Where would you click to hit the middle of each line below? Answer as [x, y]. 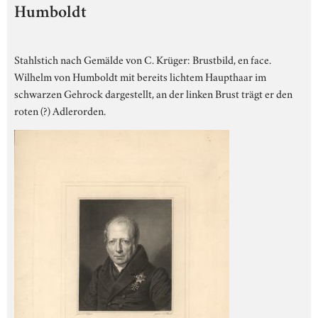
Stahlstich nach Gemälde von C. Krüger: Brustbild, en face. [143, 59]
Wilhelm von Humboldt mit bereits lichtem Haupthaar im [140, 76]
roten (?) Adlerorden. [60, 110]
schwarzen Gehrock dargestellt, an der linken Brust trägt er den [153, 93]
